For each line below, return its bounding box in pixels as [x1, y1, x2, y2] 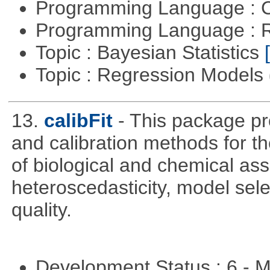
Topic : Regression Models [35, 63, 269, 86]
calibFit [43, 109, 113, 131]
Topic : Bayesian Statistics [35, 41, 265, 63]
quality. [11, 198, 72, 221]
